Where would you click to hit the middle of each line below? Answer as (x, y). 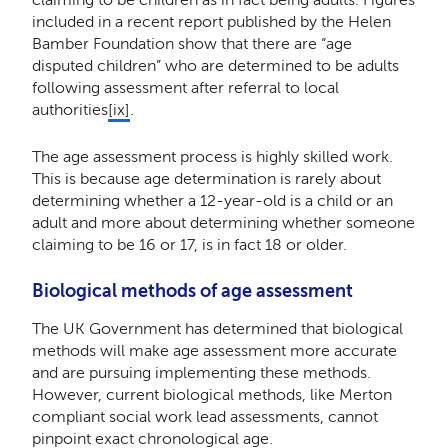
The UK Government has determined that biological (217, 329)
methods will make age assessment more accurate (214, 351)
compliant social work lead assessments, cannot (204, 417)
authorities (69, 110)
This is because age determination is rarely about (206, 179)
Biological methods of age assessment (192, 291)
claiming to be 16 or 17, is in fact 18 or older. (189, 245)
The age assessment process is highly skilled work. (212, 157)
